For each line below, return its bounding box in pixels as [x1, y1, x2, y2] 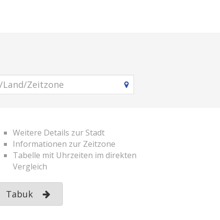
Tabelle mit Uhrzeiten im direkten [13, 150, 137, 161]
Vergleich [13, 161, 47, 172]
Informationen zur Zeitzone [13, 138, 115, 149]
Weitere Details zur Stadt [13, 127, 105, 138]
